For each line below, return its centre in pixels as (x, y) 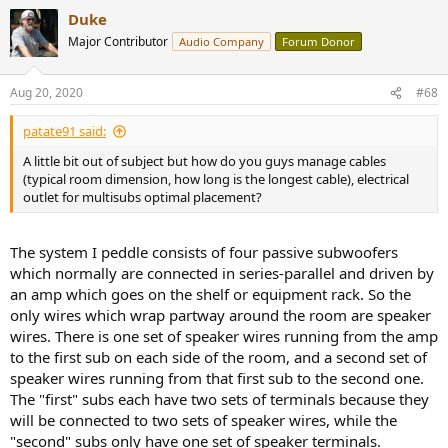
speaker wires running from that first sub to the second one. (217, 377)
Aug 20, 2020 (46, 93)
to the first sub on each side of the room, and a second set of (218, 356)
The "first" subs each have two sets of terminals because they (219, 398)
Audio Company (221, 41)
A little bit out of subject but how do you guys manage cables (204, 161)
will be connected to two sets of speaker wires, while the (203, 419)
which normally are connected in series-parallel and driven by (222, 272)
